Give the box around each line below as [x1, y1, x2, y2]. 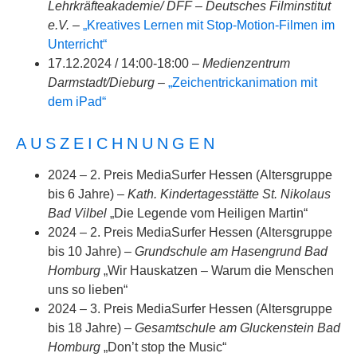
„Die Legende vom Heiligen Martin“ [107, 206, 308, 220]
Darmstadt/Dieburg [48, 76, 155, 89]
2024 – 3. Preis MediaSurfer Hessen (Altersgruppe [48, 302, 332, 316]
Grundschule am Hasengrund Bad [135, 245, 328, 258]
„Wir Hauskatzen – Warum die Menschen [100, 264, 334, 277]
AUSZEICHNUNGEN [16, 135, 218, 152]
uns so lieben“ [48, 283, 127, 296]
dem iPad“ [48, 95, 106, 108]
